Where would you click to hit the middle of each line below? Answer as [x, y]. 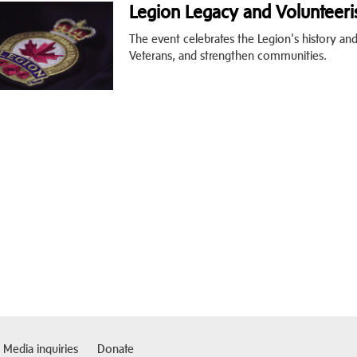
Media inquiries [41, 349]
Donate [116, 349]
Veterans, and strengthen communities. [228, 55]
